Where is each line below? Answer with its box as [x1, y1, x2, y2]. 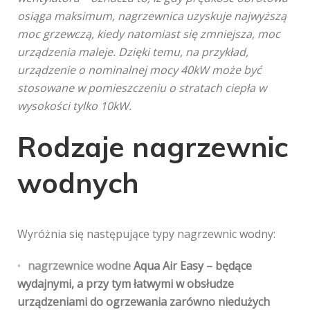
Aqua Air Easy [131, 258, 203, 273]
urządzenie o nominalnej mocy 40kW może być [17, 62, 262, 77]
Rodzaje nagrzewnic [17, 129, 288, 164]
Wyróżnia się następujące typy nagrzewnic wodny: [17, 226, 275, 241]
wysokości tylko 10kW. [17, 98, 131, 113]
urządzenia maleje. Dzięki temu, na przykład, [17, 44, 248, 60]
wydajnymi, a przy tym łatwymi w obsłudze [17, 276, 234, 291]
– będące [203, 258, 252, 273]
